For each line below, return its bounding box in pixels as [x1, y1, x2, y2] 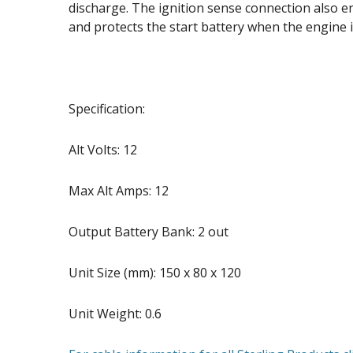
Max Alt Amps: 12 [69, 182, 169, 200]
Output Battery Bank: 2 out [69, 223, 229, 241]
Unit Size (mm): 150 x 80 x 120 [69, 264, 241, 282]
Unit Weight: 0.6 [69, 305, 162, 323]
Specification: [69, 100, 145, 118]
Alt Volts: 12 [69, 141, 137, 159]
